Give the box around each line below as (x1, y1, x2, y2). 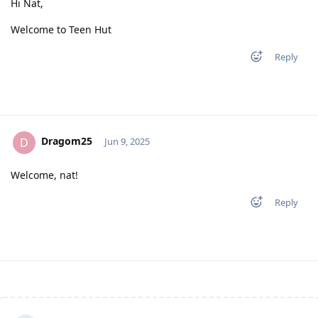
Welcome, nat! (11, 168, 78, 182)
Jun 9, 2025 (104, 135, 150, 148)
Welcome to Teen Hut (11, 22, 111, 36)
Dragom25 (41, 134, 92, 148)
